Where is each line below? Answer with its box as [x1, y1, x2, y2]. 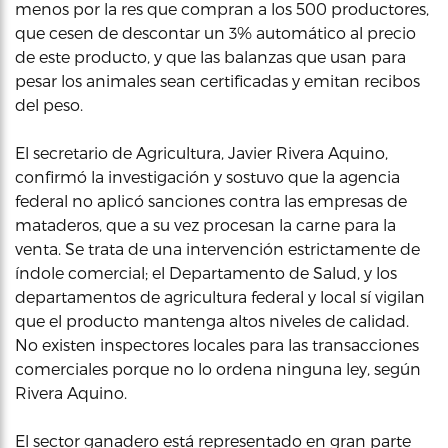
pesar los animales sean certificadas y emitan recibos [15, 71, 420, 90]
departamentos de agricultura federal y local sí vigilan [15, 287, 425, 306]
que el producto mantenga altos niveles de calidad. [15, 311, 409, 330]
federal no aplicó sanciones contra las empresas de [15, 191, 407, 210]
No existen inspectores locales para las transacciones [15, 335, 419, 354]
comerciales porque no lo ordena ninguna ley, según [15, 359, 421, 378]
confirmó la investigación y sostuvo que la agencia [15, 167, 400, 186]
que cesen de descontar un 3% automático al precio [15, 23, 416, 42]
